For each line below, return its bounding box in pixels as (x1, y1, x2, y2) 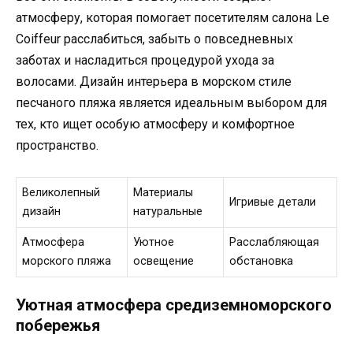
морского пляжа (22, 255, 112, 269)
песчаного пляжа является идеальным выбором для (16, 95, 327, 110)
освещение (133, 255, 195, 269)
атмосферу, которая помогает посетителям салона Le (16, 10, 329, 25)
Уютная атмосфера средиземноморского (16, 295, 332, 314)
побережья (16, 315, 100, 335)
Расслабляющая (229, 236, 320, 250)
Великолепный (22, 186, 101, 200)
